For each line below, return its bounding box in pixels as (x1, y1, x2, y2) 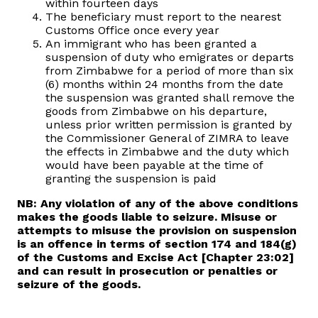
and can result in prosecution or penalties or (17, 264, 278, 278)
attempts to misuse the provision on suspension (17, 224, 297, 238)
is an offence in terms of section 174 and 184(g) (17, 237, 297, 251)
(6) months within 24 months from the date (45, 77, 283, 92)
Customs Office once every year (45, 23, 219, 38)
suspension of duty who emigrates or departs (45, 50, 294, 65)
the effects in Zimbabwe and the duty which (45, 145, 289, 159)
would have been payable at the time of (45, 158, 263, 172)
